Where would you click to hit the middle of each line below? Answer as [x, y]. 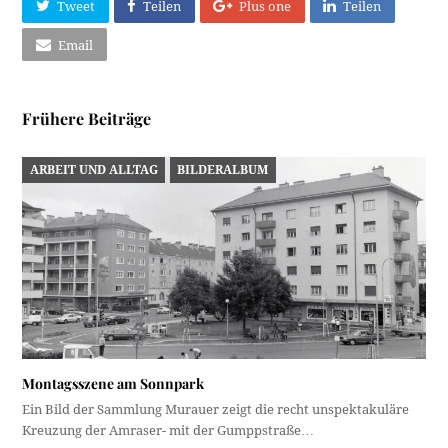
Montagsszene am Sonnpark [113, 383]
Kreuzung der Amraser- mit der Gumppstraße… [168, 430]
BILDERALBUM [223, 169]
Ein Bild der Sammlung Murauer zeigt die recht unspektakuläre [216, 409]
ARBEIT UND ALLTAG [93, 169]
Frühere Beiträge [87, 119]
